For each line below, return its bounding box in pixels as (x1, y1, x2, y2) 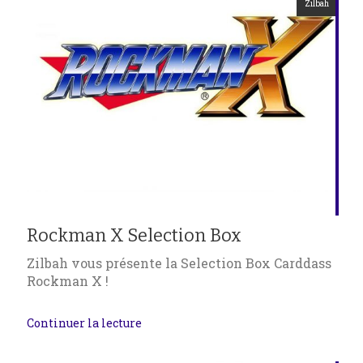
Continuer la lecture (27, 315, 142, 331)
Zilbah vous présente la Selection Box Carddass (27, 254, 331, 271)
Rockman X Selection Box (27, 224, 241, 246)
